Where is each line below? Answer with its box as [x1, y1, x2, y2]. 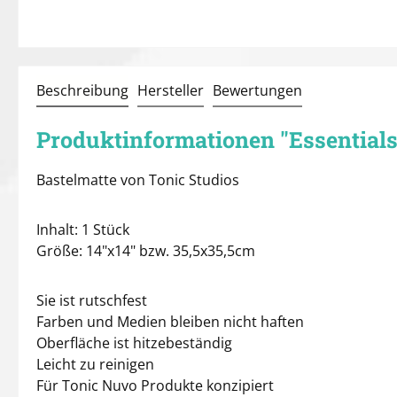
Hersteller [137, 81, 204, 100]
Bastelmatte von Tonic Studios [36, 170, 239, 190]
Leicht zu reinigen [36, 354, 154, 374]
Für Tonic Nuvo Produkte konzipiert [36, 376, 274, 395]
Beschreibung [36, 81, 128, 100]
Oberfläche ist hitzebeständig [36, 333, 232, 353]
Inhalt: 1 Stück [36, 220, 129, 239]
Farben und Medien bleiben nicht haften [36, 312, 304, 331]
